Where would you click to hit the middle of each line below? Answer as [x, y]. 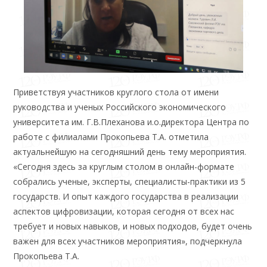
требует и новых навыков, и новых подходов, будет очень [133, 226]
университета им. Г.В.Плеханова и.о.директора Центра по [131, 122]
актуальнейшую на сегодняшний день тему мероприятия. [130, 151]
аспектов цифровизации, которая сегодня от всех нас [124, 211]
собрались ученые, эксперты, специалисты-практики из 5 [130, 181]
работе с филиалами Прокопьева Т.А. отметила [111, 136]
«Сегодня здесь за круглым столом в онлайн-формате [124, 166]
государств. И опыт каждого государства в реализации [126, 196]
